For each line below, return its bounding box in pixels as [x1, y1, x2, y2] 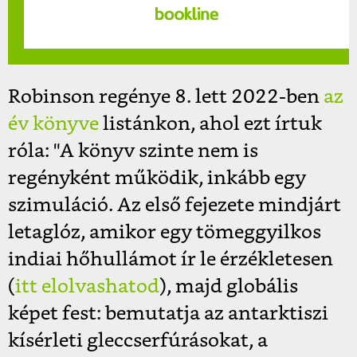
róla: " [8, 141, 60, 161]
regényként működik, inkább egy [8, 168, 306, 188]
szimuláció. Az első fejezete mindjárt [8, 195, 341, 215]
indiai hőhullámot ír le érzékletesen [8, 249, 333, 269]
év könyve [8, 114, 103, 134]
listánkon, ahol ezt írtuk [103, 114, 322, 134]
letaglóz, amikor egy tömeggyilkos [8, 222, 321, 242]
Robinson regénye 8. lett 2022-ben [8, 87, 320, 107]
